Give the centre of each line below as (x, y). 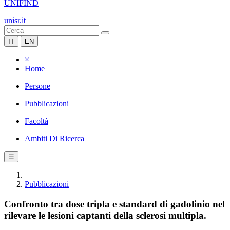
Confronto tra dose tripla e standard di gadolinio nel (114, 204)
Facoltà (36, 121)
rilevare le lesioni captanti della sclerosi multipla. (105, 215)
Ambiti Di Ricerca (54, 138)
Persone (37, 86)
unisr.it (15, 20)
